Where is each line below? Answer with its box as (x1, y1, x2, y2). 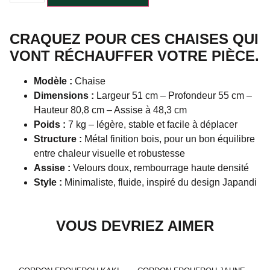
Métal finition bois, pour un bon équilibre (82, 133, 255, 144)
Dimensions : (34, 90, 94, 101)
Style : (34, 177, 62, 187)
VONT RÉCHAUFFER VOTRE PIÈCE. (10, 47, 259, 64)
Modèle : (34, 75, 72, 86)
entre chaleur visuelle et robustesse (34, 148, 185, 159)
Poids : (34, 119, 66, 130)
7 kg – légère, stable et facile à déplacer (66, 119, 237, 130)
